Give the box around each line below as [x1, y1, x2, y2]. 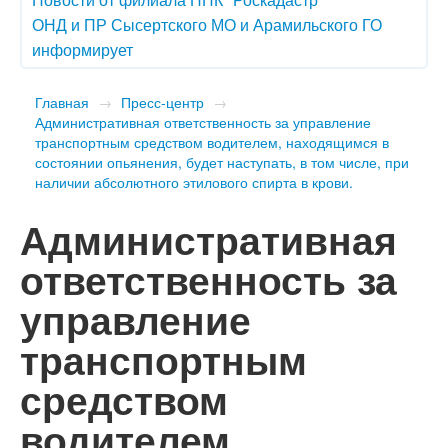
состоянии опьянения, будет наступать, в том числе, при [35, 151, 409, 172]
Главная [35, 91, 89, 112]
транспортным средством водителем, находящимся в [35, 131, 389, 152]
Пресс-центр [121, 91, 204, 112]
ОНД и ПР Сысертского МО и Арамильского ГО [32, 12, 382, 36]
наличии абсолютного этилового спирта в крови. [35, 171, 353, 192]
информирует [32, 37, 133, 61]
